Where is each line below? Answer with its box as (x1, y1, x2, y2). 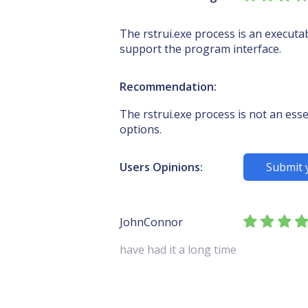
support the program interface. (120, 41, 281, 56)
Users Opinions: (120, 159, 203, 175)
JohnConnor (120, 214, 183, 230)
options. (120, 122, 164, 137)
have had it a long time (120, 242, 236, 257)
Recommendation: (120, 79, 217, 94)
